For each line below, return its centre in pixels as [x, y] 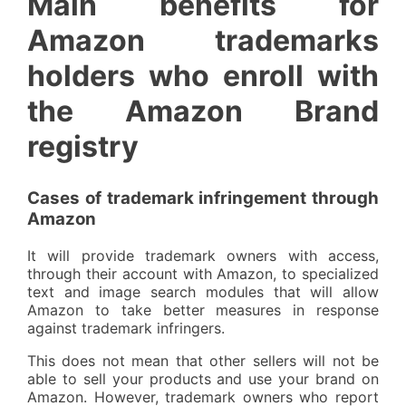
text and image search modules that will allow [203, 292]
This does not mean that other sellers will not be [203, 361]
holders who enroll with [203, 75]
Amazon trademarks [203, 40]
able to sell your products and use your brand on [203, 379]
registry [83, 146]
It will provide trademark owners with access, [203, 256]
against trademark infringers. [126, 328]
